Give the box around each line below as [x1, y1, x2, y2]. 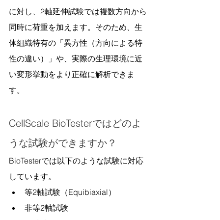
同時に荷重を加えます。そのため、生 [9, 22, 142, 32]
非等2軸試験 [25, 202, 68, 213]
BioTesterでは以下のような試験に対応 [9, 155, 143, 165]
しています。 [9, 171, 56, 181]
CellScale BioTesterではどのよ [9, 116, 141, 129]
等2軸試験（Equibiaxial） [25, 187, 116, 197]
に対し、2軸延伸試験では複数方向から [9, 6, 147, 16]
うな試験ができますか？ [9, 136, 117, 149]
